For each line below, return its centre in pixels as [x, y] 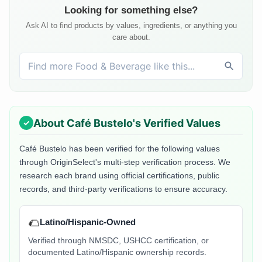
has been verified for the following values [143, 149]
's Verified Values [177, 123]
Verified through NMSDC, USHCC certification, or [118, 241]
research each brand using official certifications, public [119, 176]
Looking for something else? [131, 11]
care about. [131, 37]
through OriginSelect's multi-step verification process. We [125, 162]
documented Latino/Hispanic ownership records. [117, 253]
